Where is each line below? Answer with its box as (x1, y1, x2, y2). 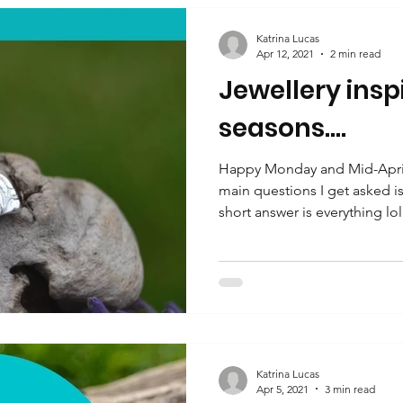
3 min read (325, 381, 375, 396)
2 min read (330, 47, 381, 60)
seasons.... (219, 111, 346, 146)
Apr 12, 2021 (256, 47, 314, 60)
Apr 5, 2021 (256, 381, 309, 396)
